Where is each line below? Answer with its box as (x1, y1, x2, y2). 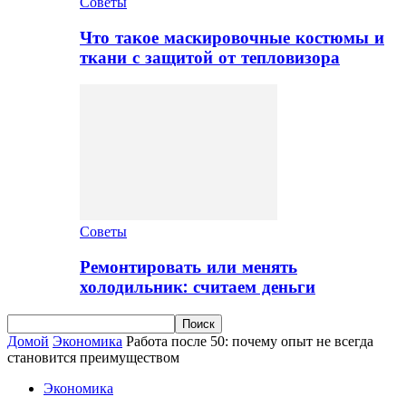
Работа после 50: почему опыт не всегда (126, 333, 373, 349)
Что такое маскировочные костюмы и (80, 27, 384, 48)
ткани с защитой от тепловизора (80, 47, 340, 68)
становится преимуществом (7, 349, 179, 365)
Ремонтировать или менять (80, 257, 297, 278)
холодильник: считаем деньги (80, 277, 315, 298)
